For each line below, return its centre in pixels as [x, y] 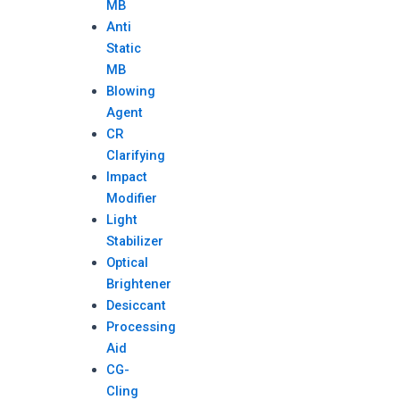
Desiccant [137, 306]
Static [124, 49]
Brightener [139, 284]
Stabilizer [135, 242]
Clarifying [136, 156]
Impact [127, 177]
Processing [142, 327]
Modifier [132, 199]
